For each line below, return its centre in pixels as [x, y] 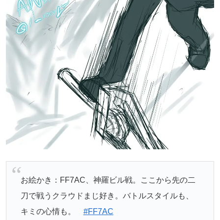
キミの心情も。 [52, 212]
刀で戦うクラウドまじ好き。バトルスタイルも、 [107, 196]
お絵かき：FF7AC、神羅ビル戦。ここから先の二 [108, 180]
